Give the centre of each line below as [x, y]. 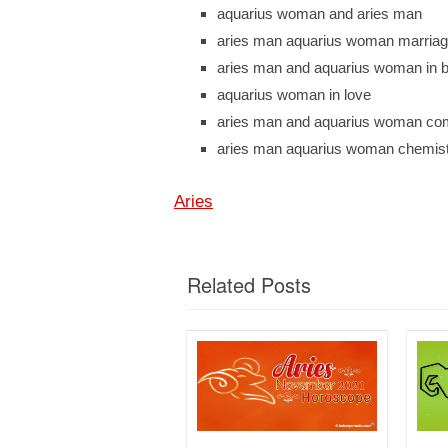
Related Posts [249, 284]
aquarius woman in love [294, 94]
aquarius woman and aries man [319, 13]
